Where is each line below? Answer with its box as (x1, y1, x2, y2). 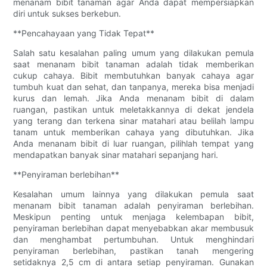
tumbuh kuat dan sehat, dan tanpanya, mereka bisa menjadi (13, 82, 254, 92)
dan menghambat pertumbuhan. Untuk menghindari (13, 234, 254, 245)
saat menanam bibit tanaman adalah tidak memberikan (13, 59, 254, 70)
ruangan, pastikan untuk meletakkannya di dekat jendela (13, 104, 254, 115)
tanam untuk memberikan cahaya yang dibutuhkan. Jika (13, 127, 254, 138)
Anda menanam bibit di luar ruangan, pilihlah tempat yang (13, 138, 254, 149)
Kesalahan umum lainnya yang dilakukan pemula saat (13, 189, 254, 200)
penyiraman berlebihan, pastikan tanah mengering (13, 246, 254, 256)
